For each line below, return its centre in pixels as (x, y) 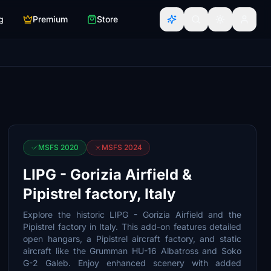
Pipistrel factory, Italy (100, 194)
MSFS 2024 (122, 147)
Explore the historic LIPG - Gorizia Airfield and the (132, 214)
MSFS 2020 (59, 147)
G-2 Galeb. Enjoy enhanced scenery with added (132, 263)
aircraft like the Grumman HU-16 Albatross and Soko (132, 251)
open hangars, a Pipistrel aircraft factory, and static (132, 239)
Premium (50, 19)
